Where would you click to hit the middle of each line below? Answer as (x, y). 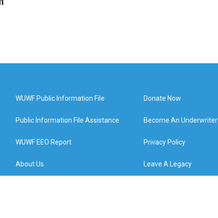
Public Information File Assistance (67, 120)
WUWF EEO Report (44, 142)
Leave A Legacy (168, 164)
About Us (30, 164)
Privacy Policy (165, 142)
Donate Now (163, 98)
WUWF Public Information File (60, 98)
